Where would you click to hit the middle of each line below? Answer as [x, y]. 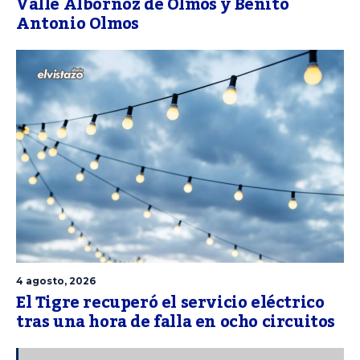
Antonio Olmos [78, 24]
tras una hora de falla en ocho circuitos [176, 323]
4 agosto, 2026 [56, 281]
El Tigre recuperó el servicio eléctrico [170, 303]
